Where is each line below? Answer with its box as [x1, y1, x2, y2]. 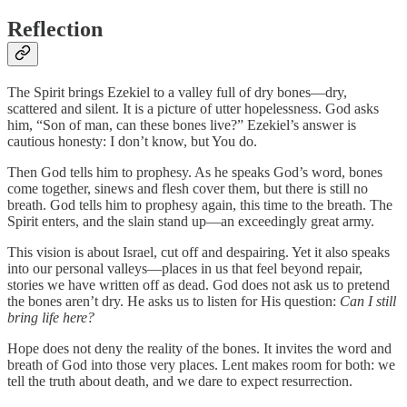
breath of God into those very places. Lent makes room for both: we [7, 357, 395, 373]
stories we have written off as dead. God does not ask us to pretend [7, 277, 390, 293]
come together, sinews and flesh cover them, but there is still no [7, 181, 368, 197]
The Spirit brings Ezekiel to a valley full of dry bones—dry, [7, 84, 347, 101]
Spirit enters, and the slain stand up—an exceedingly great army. [7, 213, 374, 230]
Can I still [340, 293, 396, 310]
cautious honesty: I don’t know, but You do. [7, 134, 257, 150]
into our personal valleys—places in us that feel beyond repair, [7, 261, 362, 277]
